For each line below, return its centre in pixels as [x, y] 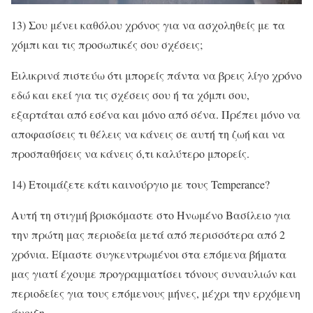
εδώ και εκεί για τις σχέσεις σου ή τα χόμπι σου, [130, 95]
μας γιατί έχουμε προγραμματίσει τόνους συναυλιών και [154, 274]
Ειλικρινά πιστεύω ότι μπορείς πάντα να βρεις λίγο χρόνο [156, 75]
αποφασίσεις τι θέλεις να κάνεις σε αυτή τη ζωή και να [148, 134]
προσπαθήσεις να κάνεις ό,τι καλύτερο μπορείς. [130, 153]
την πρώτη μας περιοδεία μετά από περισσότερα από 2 [148, 234]
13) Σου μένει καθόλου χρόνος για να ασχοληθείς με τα [148, 25]
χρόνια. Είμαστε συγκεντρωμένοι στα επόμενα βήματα [149, 254]
